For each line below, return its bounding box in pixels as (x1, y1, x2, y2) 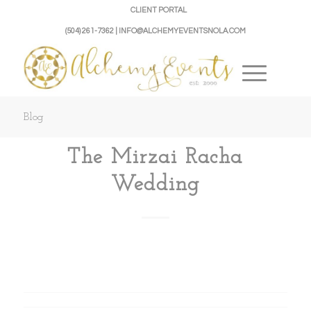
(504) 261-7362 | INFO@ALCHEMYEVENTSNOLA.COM (65, 27, 246, 35)
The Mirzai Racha (67, 147, 244, 169)
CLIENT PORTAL (131, 6, 187, 14)
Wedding (110, 174, 200, 196)
